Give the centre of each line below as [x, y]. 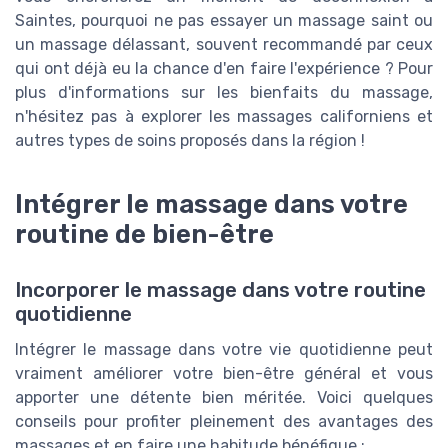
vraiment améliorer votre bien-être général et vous [224, 374]
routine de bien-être [144, 234]
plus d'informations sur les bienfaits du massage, [224, 93]
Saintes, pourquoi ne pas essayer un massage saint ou [224, 21]
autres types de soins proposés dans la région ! [190, 141]
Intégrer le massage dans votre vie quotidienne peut [224, 350]
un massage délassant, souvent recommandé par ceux [224, 45]
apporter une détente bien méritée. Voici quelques [224, 398]
